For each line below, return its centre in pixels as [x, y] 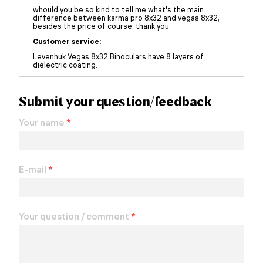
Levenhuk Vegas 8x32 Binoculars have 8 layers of [118, 56]
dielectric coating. [65, 65]
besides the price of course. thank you [101, 26]
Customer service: [67, 41]
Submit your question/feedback [115, 101]
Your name [42, 122]
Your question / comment [74, 216]
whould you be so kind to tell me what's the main [118, 9]
